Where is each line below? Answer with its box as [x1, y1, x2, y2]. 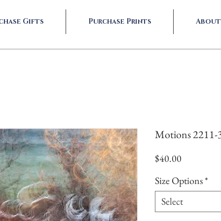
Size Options [155, 174, 203, 187]
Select [161, 195, 183, 208]
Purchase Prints [88, 17, 151, 26]
